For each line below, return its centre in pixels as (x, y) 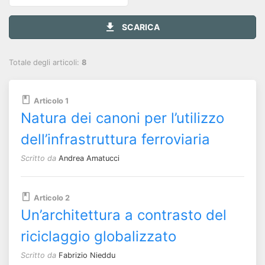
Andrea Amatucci (89, 158)
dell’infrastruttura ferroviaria (115, 139)
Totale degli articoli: (45, 62)
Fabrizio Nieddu (87, 255)
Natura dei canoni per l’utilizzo (122, 118)
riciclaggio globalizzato (98, 236)
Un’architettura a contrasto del (124, 215)
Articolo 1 (51, 101)
